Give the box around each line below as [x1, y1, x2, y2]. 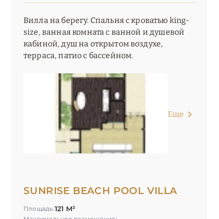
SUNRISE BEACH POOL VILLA [23, 185, 177, 197]
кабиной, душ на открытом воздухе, [23, 39, 163, 49]
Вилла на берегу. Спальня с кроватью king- [23, 16, 190, 25]
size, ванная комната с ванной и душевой [23, 27, 185, 37]
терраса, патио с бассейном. [23, 51, 133, 61]
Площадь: [23, 205, 55, 213]
